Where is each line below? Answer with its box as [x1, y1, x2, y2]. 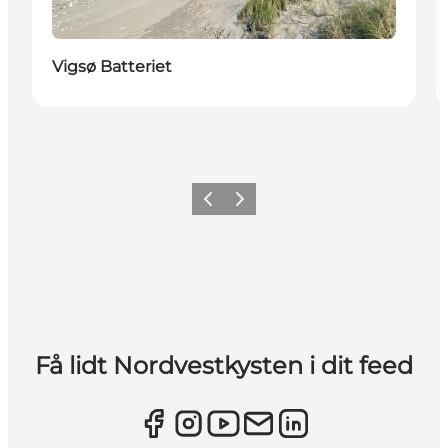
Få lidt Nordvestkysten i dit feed [34, 350, 413, 380]
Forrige [194, 197, 240, 213]
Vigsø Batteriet [52, 56, 172, 76]
